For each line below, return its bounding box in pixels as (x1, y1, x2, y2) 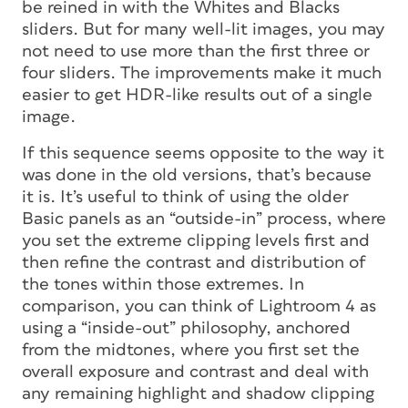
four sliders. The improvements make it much (22, 64, 382, 82)
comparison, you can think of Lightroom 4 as (22, 297, 376, 315)
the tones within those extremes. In (22, 275, 304, 293)
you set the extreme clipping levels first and (22, 231, 370, 250)
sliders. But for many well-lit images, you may (22, 20, 385, 38)
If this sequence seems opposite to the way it (22, 144, 384, 162)
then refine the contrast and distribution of (22, 253, 366, 271)
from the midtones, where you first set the (22, 341, 360, 359)
